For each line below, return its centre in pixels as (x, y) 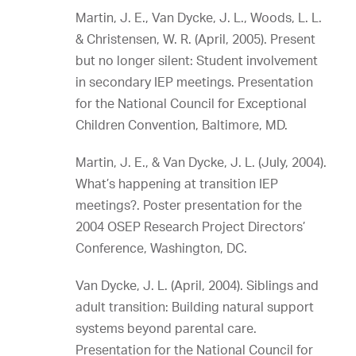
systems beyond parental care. (166, 328)
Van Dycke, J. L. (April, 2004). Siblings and (197, 285)
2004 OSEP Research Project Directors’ (190, 226)
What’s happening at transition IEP (177, 184)
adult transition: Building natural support (195, 307)
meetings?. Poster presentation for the (189, 205)
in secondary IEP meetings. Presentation (194, 82)
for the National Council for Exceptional (191, 103)
